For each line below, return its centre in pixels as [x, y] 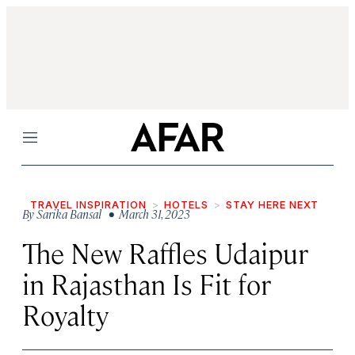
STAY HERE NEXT [272, 204]
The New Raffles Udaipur [165, 252]
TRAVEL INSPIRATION [88, 204]
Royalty [65, 314]
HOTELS [186, 204]
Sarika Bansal [69, 214]
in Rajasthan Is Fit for [147, 283]
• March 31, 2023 [147, 214]
